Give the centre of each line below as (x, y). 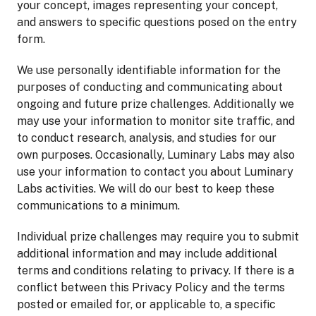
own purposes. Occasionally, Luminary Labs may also (156, 155)
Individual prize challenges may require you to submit (158, 237)
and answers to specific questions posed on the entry (157, 22)
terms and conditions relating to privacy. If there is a (156, 271)
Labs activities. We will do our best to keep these (146, 189)
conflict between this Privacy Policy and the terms (151, 287)
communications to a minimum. (98, 206)
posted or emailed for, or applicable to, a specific (146, 304)
